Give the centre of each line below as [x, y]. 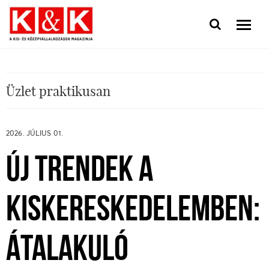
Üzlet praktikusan [58, 91]
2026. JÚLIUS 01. [35, 133]
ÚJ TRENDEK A [80, 172]
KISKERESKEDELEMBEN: [133, 211]
